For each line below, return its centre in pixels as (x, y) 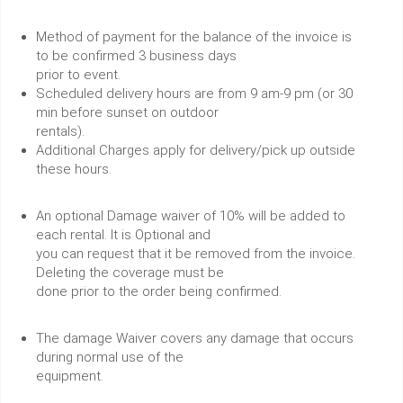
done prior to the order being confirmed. (159, 291)
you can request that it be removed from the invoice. (196, 253)
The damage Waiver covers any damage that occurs (195, 338)
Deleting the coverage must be (130, 272)
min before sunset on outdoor (127, 112)
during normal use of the (110, 357)
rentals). (60, 131)
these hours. (74, 169)
